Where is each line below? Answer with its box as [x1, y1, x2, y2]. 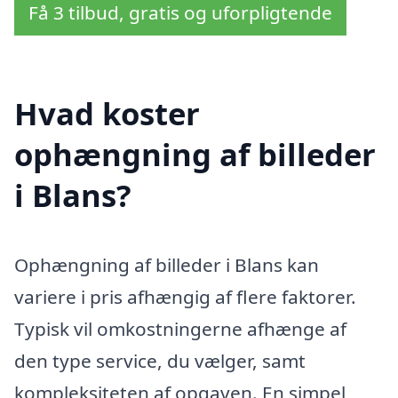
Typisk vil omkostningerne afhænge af [14, 315, 346, 341]
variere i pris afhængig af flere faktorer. [14, 283, 356, 309]
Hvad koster [14, 92, 200, 134]
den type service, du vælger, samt [14, 347, 306, 373]
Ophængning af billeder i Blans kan [14, 251, 319, 277]
